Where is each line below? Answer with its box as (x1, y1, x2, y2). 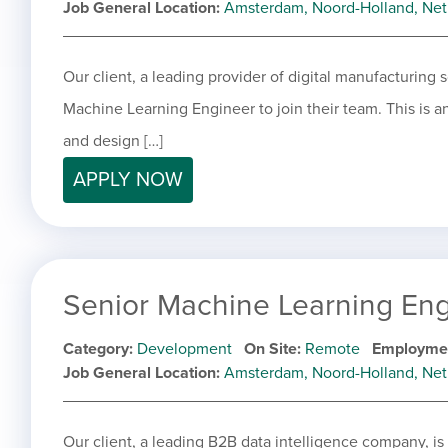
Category (63, 339, 129, 360)
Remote (305, 339, 360, 360)
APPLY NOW (73, 168, 183, 193)
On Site (244, 339, 297, 360)
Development (137, 339, 232, 360)
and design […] (63, 131, 163, 152)
